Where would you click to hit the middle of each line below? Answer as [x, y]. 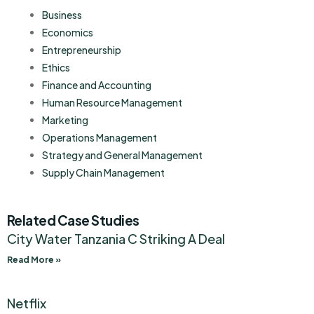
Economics [68, 33]
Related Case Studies [73, 220]
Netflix [27, 303]
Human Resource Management [112, 103]
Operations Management [100, 138]
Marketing [65, 120]
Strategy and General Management [122, 155]
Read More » [34, 260]
